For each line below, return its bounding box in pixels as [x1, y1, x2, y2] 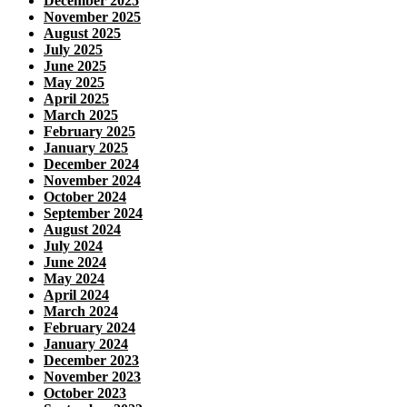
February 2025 [44, 123, 135, 139]
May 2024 [44, 270, 104, 286]
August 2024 [44, 221, 121, 237]
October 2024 [44, 188, 126, 204]
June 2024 [44, 253, 106, 270]
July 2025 [44, 41, 103, 57]
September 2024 [44, 204, 143, 221]
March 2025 [44, 106, 118, 123]
